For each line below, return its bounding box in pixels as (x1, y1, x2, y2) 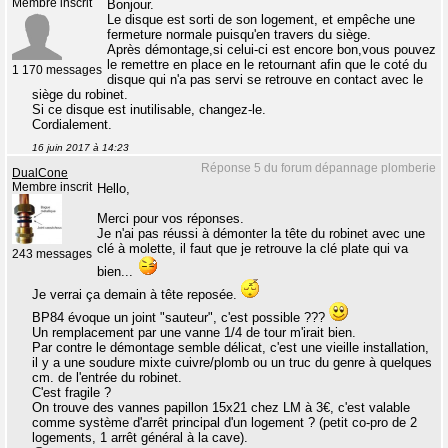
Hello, (97, 181, 130, 197)
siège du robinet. (32, 87, 128, 103)
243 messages (12, 248, 92, 261)
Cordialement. (32, 117, 112, 133)
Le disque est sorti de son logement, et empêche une (107, 12, 415, 28)
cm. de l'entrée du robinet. (32, 370, 182, 386)
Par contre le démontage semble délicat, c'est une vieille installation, (32, 340, 429, 356)
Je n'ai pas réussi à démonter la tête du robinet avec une (97, 226, 425, 242)
